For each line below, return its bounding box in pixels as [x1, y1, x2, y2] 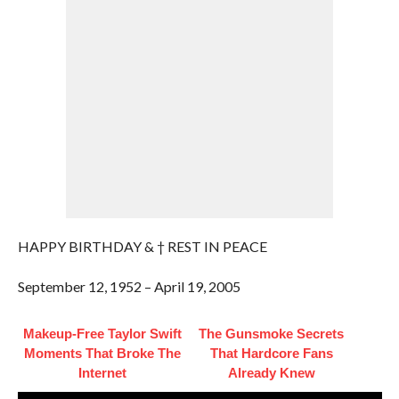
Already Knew [227, 365, 315, 380]
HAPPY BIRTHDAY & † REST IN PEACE [17, 238, 267, 255]
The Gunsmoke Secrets [199, 326, 345, 341]
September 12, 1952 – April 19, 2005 [17, 278, 240, 295]
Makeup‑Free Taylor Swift [22, 326, 182, 341]
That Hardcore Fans [209, 346, 333, 361]
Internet [77, 365, 126, 380]
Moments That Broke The [23, 346, 181, 361]
